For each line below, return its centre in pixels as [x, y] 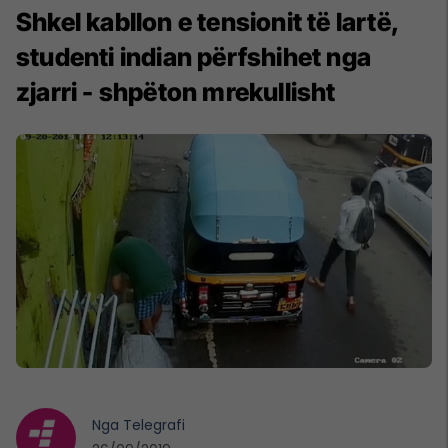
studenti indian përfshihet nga [194, 57]
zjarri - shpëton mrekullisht [176, 92]
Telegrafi [154, 424]
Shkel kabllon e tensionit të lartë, [208, 22]
